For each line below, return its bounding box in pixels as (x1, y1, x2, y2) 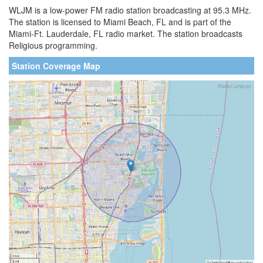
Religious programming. (9, 39, 97, 51)
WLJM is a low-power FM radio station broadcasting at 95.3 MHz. (9, 4, 251, 16)
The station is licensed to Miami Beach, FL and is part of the (9, 16, 231, 28)
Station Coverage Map (12, 60, 100, 72)
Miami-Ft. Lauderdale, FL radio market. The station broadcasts (9, 28, 242, 39)
